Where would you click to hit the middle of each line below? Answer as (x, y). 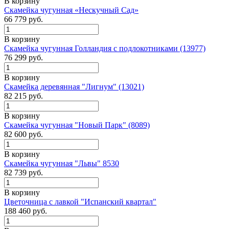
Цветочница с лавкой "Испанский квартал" (80, 201)
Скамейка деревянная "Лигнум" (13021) (74, 86)
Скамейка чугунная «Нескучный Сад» (71, 10)
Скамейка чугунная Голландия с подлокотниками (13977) (105, 48)
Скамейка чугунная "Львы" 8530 (62, 163)
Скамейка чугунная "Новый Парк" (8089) (77, 125)
